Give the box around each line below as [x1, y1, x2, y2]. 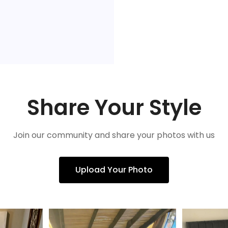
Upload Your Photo [75, 163, 153, 176]
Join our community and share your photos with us [13, 129, 215, 141]
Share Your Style [26, 92, 202, 123]
